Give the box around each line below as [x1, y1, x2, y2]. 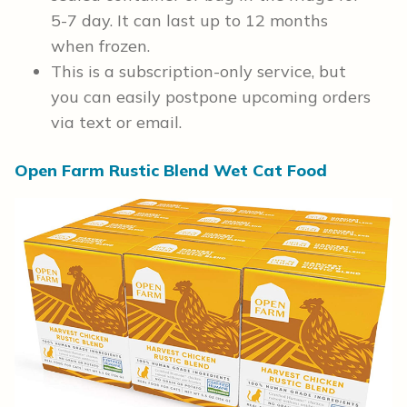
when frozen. [51, 35, 154, 57]
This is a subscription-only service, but [51, 61, 346, 83]
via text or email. [51, 112, 182, 134]
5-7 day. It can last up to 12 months [51, 10, 328, 32]
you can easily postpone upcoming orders [51, 86, 371, 108]
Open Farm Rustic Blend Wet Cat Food [15, 160, 327, 182]
